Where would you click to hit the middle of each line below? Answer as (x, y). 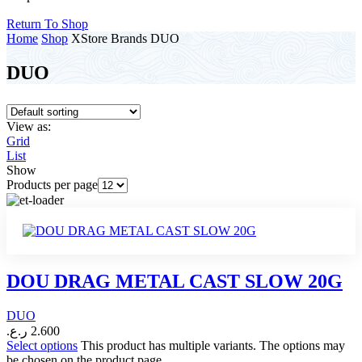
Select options (42, 346)
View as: (29, 127)
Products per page (52, 185)
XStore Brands (109, 39)
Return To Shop (47, 24)
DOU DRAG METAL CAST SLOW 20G (175, 282)
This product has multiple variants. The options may (213, 346)
